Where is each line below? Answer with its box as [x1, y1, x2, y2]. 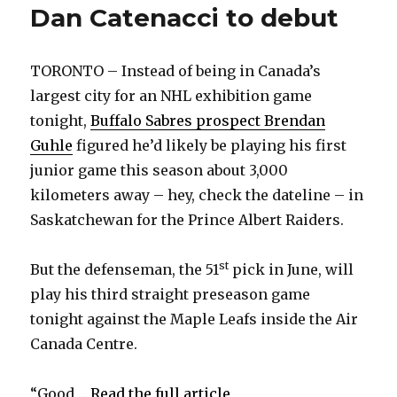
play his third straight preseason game [30, 285, 311, 304]
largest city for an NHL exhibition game [30, 87, 313, 105]
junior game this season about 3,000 [30, 161, 289, 180]
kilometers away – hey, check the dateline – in [30, 186, 364, 205]
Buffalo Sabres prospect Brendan [90, 112, 326, 130]
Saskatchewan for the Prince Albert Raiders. [30, 211, 345, 230]
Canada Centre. [30, 335, 138, 354]
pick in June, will [229, 261, 354, 279]
